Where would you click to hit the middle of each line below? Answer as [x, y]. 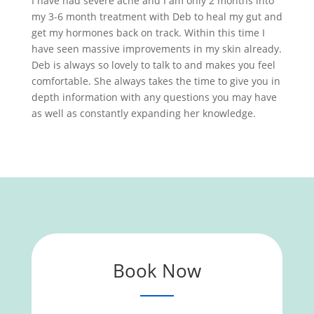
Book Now [157, 271]
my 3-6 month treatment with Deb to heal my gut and [157, 16]
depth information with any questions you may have [154, 97]
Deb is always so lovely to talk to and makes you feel [153, 65]
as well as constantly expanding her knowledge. [143, 113]
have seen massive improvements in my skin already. [156, 49]
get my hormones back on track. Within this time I [148, 33]
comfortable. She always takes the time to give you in [156, 81]
